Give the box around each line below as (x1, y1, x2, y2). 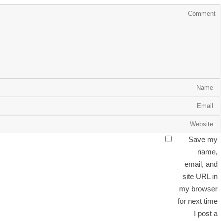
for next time (177, 197, 218, 205)
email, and (184, 160, 218, 168)
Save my (188, 135, 218, 144)
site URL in (182, 172, 218, 181)
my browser (179, 184, 218, 193)
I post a (193, 209, 218, 218)
